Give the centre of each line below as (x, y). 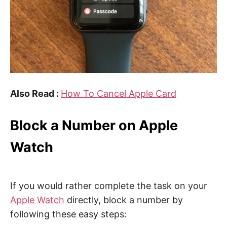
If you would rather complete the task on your (109, 185)
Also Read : (35, 94)
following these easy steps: (68, 214)
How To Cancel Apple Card (119, 94)
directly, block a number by (124, 200)
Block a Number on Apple (94, 126)
